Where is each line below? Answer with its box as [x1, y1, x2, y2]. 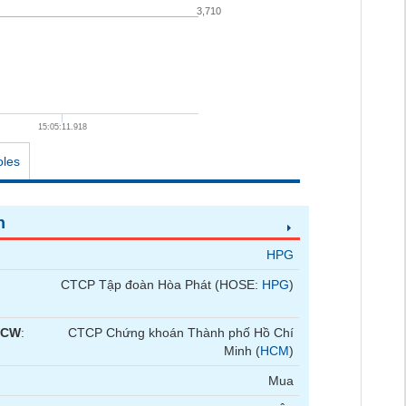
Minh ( [224, 343, 261, 358]
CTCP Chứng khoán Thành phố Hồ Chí [68, 325, 295, 340]
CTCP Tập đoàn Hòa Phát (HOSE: [61, 277, 263, 292]
